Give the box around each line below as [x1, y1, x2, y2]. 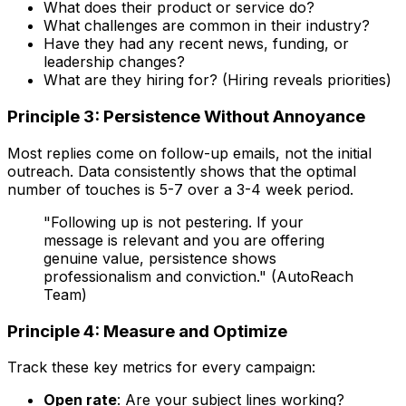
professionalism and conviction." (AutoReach [43, 266, 353, 285]
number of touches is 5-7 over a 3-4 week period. [7, 179, 353, 198]
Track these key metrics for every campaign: [7, 358, 315, 377]
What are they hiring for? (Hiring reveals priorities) [43, 71, 391, 90]
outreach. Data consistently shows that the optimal [7, 161, 356, 180]
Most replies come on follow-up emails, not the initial [7, 143, 372, 162]
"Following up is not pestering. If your [43, 212, 304, 231]
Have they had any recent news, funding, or [43, 34, 349, 53]
